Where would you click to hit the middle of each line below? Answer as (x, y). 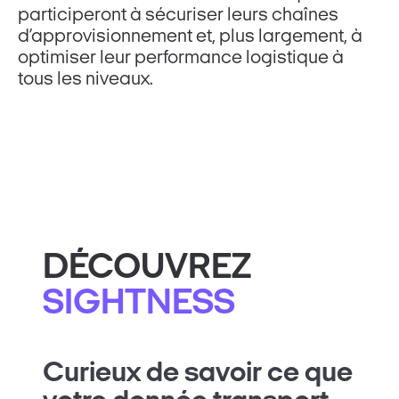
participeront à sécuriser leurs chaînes (179, 16)
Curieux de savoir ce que (198, 375)
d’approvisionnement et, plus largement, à (191, 37)
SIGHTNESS (139, 305)
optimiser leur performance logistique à (181, 59)
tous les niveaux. (86, 80)
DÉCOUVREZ (147, 269)
